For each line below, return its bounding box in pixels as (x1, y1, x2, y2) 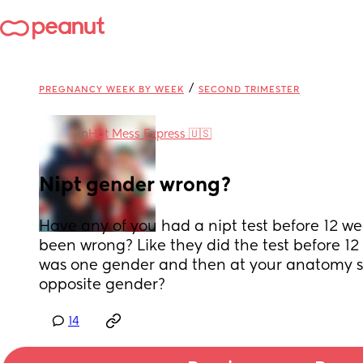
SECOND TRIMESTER (199, 85, 300, 94)
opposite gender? (39, 278, 165, 293)
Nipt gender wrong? (39, 176, 232, 195)
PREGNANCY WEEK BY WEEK (39, 85, 184, 94)
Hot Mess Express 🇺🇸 (88, 129, 211, 140)
